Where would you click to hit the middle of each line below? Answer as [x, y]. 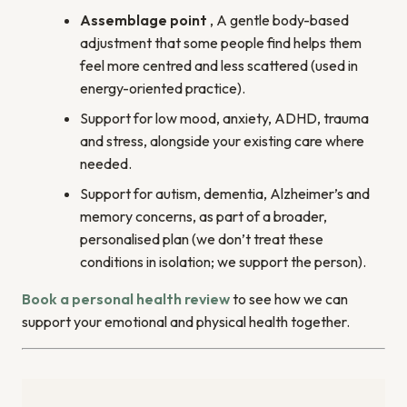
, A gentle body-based [278, 20]
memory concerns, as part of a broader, [203, 217]
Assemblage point [144, 20]
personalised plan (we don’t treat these [202, 239]
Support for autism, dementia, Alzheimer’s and [225, 194]
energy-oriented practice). [163, 89]
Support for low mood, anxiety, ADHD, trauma [224, 119]
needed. [106, 164]
